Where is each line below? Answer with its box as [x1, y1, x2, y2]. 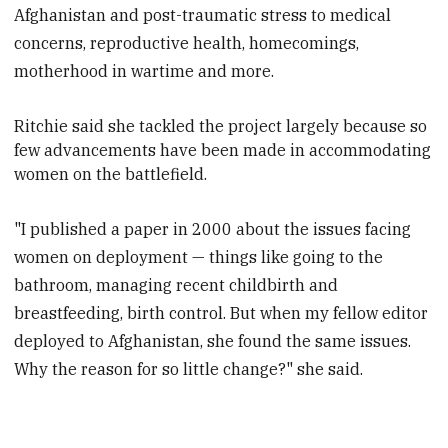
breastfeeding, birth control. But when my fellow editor [14, 302, 429, 323]
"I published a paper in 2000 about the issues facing [14, 218, 412, 239]
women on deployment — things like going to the [14, 246, 384, 267]
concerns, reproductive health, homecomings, [14, 33, 360, 54]
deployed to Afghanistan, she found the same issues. [14, 330, 412, 351]
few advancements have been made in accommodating [14, 140, 432, 161]
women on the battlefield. [14, 164, 208, 185]
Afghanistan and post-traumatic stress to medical [14, 5, 392, 26]
